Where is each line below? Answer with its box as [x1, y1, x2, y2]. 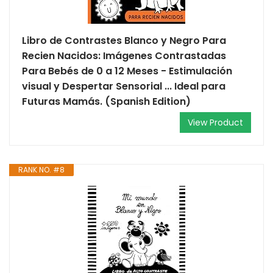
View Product [188, 116, 243, 129]
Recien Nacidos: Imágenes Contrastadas [22, 49, 226, 63]
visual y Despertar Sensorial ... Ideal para [22, 79, 225, 93]
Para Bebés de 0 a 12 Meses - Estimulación [22, 64, 232, 78]
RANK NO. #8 [18, 165, 65, 175]
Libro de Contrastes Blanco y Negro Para [22, 34, 226, 48]
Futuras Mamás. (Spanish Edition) [22, 94, 191, 108]
